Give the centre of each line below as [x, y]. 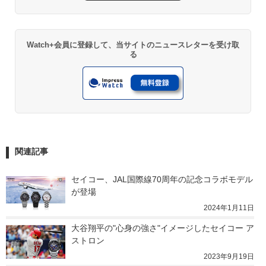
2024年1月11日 [229, 208]
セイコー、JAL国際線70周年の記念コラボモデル [162, 180]
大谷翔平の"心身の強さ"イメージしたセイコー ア [163, 228]
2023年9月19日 [229, 257]
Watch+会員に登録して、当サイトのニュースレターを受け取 [133, 45]
